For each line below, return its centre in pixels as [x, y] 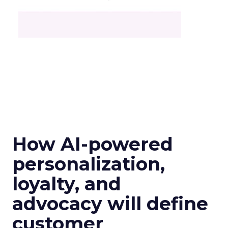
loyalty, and [67, 184]
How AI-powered [93, 144]
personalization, [89, 164]
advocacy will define [110, 204]
